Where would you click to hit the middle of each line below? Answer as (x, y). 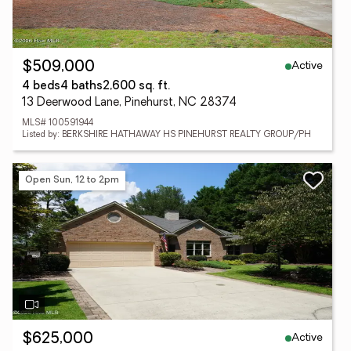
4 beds (41, 87)
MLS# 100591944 (58, 123)
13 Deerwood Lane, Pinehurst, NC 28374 (129, 103)
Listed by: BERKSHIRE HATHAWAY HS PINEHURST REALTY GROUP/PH (166, 135)
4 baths (81, 87)
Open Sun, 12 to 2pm (72, 180)
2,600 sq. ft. (136, 87)
